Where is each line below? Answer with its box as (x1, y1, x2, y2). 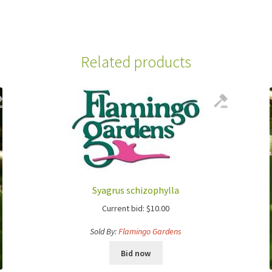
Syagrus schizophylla (92, 184, 180, 197)
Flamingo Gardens (118, 225, 182, 237)
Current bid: (102, 202, 145, 214)
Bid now (121, 247, 151, 259)
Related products (81, 52, 191, 72)
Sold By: (90, 225, 119, 237)
